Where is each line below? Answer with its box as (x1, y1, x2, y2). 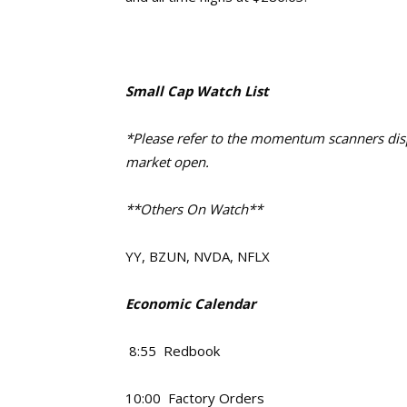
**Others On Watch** (125, 200, 263, 218)
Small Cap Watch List (125, 82, 269, 100)
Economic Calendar (125, 294, 256, 313)
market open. (125, 153, 209, 171)
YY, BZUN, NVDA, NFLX (125, 247, 270, 265)
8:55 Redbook (125, 342, 220, 360)
